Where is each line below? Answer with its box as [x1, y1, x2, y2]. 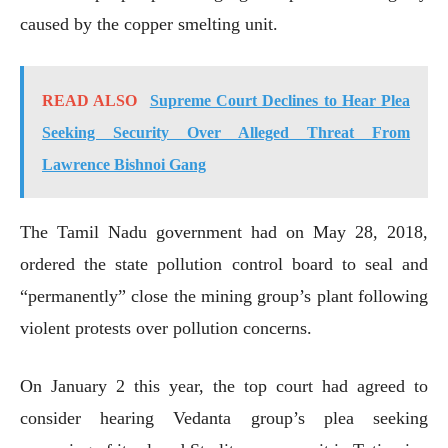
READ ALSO [42, 91, 138, 109]
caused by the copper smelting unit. [20, 13, 278, 34]
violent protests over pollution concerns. [20, 317, 312, 338]
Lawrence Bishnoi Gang [42, 155, 206, 173]
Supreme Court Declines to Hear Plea [149, 91, 410, 109]
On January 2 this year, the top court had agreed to [20, 375, 428, 396]
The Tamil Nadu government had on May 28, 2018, [20, 221, 428, 242]
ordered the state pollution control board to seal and [20, 253, 428, 274]
